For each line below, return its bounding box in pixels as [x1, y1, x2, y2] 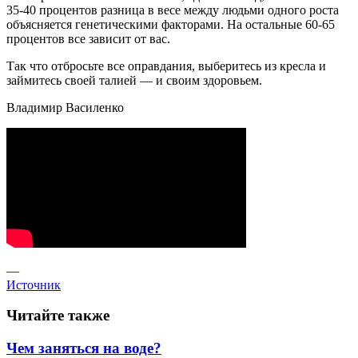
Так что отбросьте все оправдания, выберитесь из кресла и [6, 58, 326, 73]
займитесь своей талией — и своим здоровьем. [6, 73, 262, 87]
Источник [6, 277, 61, 292]
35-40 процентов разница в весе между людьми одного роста [6, 2, 339, 17]
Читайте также [6, 307, 109, 324]
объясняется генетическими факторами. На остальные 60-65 [6, 17, 335, 31]
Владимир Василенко [6, 100, 124, 114]
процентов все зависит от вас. [6, 31, 170, 46]
